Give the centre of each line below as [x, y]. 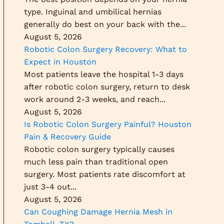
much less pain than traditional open [96, 162]
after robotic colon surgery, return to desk [107, 87]
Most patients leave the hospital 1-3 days [104, 74]
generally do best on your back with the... [105, 24]
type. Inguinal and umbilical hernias [93, 12]
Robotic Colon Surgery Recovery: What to [105, 49]
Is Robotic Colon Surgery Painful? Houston [108, 124]
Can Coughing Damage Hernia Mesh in [98, 212]
